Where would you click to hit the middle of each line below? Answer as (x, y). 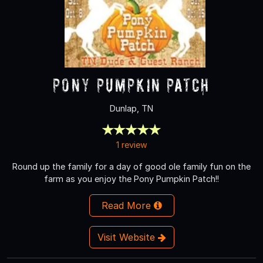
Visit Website (127, 237)
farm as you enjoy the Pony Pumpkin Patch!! (131, 178)
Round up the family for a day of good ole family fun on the (131, 166)
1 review (131, 144)
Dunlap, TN (131, 108)
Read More (127, 205)
